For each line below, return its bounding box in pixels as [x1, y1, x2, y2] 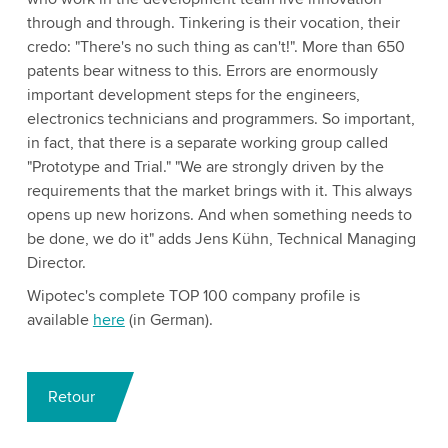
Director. [26, 253, 86, 273]
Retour [47, 387, 95, 407]
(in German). [124, 310, 213, 330]
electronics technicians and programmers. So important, [26, 109, 415, 129]
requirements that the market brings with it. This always [26, 181, 412, 201]
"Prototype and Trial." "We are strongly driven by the [26, 157, 384, 177]
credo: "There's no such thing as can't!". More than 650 [26, 37, 405, 57]
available [26, 310, 93, 330]
